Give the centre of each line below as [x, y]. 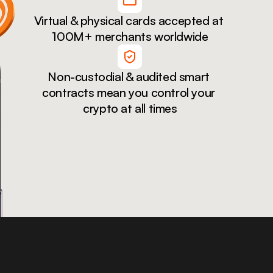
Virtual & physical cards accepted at [129, 20]
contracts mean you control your [129, 92]
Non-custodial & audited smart [129, 76]
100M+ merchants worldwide [130, 36]
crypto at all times [130, 108]
